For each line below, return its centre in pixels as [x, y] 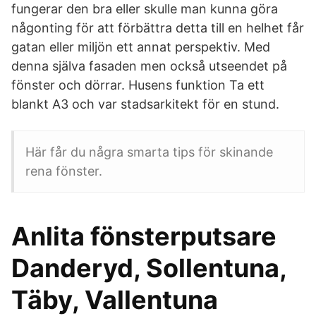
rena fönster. [64, 171]
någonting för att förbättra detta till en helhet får [158, 28]
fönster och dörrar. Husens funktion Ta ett [138, 85]
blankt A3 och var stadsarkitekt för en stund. [145, 104]
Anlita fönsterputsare [144, 236]
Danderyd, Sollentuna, [149, 268]
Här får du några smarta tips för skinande [149, 152]
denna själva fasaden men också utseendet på [149, 66]
